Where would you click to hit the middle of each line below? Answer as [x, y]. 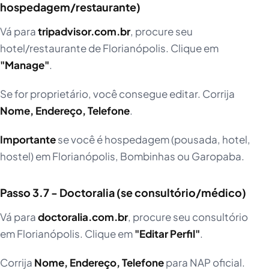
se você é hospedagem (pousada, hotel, [153, 139]
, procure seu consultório [188, 216]
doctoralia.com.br [83, 216]
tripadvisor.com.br [84, 31]
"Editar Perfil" [167, 233]
